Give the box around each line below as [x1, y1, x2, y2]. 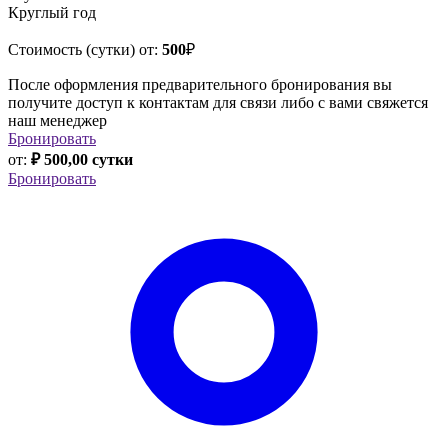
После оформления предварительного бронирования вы [8, 75, 392, 93]
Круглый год [8, 3, 96, 21]
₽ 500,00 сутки [31, 150, 133, 168]
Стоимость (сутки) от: [8, 40, 158, 58]
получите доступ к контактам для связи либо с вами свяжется [8, 93, 428, 111]
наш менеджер [8, 111, 107, 129]
